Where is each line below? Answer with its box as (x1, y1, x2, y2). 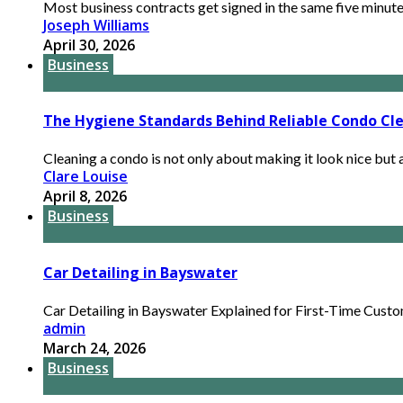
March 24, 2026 (43, 338, 146, 358)
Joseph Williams (43, 14, 149, 35)
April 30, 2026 (43, 34, 135, 55)
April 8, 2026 (43, 186, 127, 207)
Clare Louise (43, 166, 128, 187)
